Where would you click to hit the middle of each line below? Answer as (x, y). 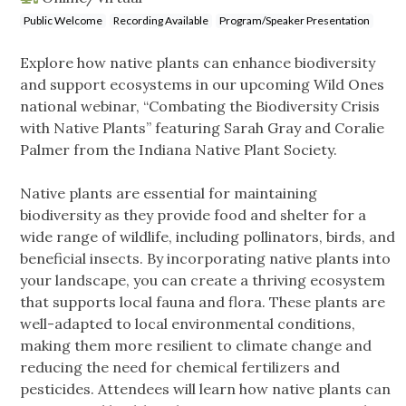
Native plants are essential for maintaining (169, 193)
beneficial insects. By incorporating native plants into (205, 259)
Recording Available (161, 21)
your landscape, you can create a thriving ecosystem (203, 280)
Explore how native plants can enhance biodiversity (198, 63)
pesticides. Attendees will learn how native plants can (205, 389)
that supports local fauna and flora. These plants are (203, 302)
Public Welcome (63, 21)
